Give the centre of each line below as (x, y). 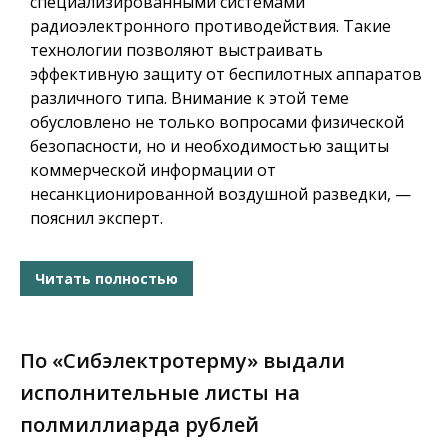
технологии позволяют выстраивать (176, 50)
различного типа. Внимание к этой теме (189, 98)
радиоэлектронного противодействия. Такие (210, 26)
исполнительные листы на (160, 393)
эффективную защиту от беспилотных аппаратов (226, 74)
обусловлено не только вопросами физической (217, 122)
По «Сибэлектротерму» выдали (182, 361)
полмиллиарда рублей (139, 425)
